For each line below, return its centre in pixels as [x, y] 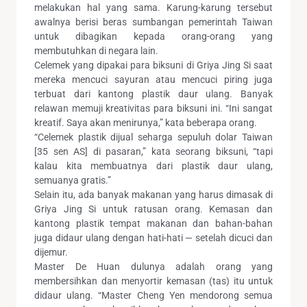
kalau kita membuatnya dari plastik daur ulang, [153, 166]
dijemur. [51, 253]
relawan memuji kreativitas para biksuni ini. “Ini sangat [153, 109]
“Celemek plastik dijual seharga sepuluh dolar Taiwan [153, 137]
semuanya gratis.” [73, 181]
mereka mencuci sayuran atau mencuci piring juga [153, 80]
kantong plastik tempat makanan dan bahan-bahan [153, 224]
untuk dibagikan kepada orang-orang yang [153, 37]
